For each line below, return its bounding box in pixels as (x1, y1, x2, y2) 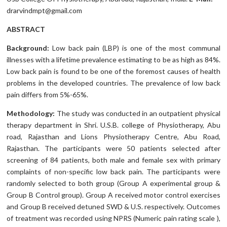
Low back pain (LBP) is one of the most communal (49, 44, 220, 53)
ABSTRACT (7, 25, 46, 34)
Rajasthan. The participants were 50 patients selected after (7, 144, 220, 153)
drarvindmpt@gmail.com (7, 6, 83, 15)
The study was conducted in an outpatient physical (56, 109, 220, 118)
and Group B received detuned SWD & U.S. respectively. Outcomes (7, 202, 220, 211)
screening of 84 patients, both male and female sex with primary (7, 156, 220, 165)
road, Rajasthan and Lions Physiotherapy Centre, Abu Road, (7, 132, 220, 141)
